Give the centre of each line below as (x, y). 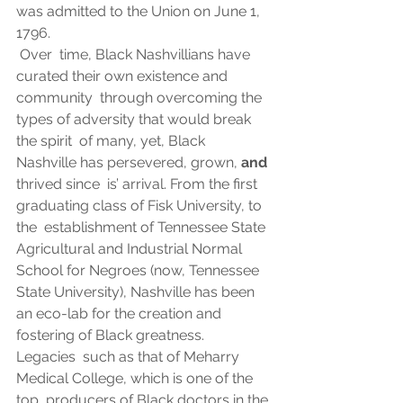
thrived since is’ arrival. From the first (139, 184)
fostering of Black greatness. (114, 336)
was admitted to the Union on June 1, (140, 12)
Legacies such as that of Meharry (130, 357)
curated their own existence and (124, 76)
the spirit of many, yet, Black (112, 141)
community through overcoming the (141, 98)
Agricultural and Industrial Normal (133, 249)
